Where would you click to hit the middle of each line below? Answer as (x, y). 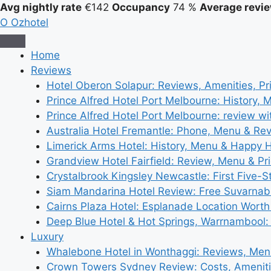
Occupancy (141, 7)
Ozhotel (30, 22)
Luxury (47, 237)
